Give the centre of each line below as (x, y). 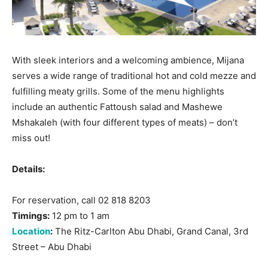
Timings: (31, 215)
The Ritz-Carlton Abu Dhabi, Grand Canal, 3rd (150, 231)
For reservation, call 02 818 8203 (81, 200)
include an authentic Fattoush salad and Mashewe (117, 106)
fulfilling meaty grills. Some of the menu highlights (118, 91)
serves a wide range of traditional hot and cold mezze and (134, 75)
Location (31, 231)
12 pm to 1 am (80, 215)
